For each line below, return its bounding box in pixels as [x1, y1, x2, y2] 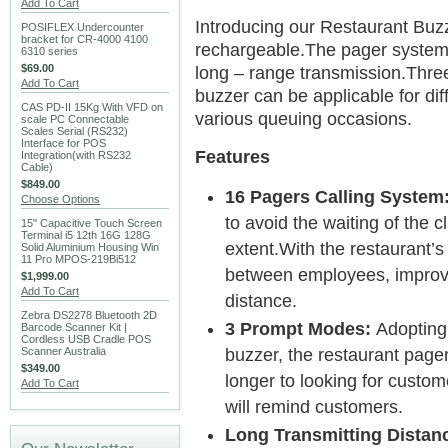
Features [195, 147, 270, 167]
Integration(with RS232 [21, 149, 131, 161]
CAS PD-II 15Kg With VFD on [21, 101, 163, 113]
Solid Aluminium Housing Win [21, 241, 159, 253]
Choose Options [21, 193, 100, 205]
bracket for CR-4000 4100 [21, 33, 148, 45]
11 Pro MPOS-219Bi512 [21, 253, 136, 265]
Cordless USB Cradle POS [21, 333, 151, 345]
